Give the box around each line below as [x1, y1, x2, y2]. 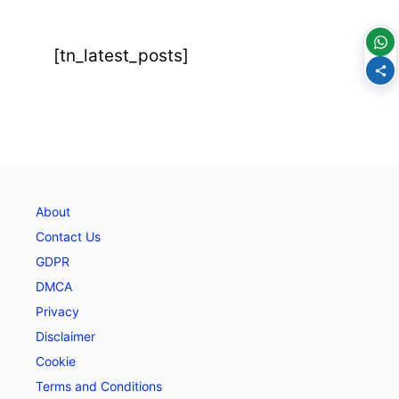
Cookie [36, 353, 76, 369]
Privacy [36, 303, 79, 319]
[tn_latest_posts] [53, 45, 189, 66]
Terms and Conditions [36, 378, 162, 394]
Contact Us [36, 228, 101, 244]
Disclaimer [36, 328, 95, 344]
